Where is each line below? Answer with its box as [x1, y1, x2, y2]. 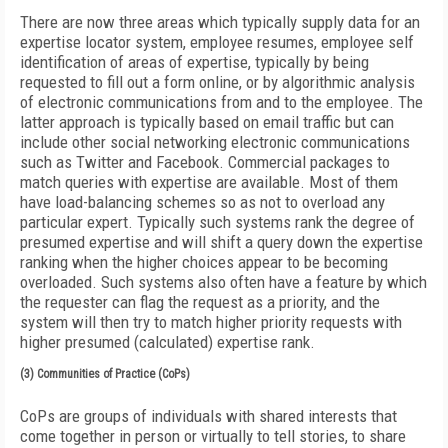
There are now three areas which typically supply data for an [20, 12, 420, 32]
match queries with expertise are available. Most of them [20, 172, 398, 192]
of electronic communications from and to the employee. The [20, 92, 423, 112]
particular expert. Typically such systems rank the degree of [20, 212, 415, 232]
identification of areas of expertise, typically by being [20, 52, 369, 72]
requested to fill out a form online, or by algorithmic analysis [20, 72, 415, 92]
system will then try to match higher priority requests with [20, 312, 402, 332]
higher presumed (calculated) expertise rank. [20, 332, 315, 352]
